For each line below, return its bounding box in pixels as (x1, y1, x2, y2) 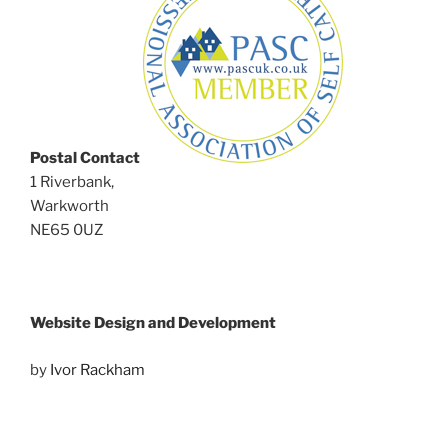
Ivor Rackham (50, 360, 145, 379)
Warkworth (30, 197, 109, 216)
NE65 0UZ (30, 221, 103, 240)
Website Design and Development (30, 314, 276, 333)
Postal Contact (30, 149, 143, 168)
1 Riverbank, (30, 173, 114, 192)
